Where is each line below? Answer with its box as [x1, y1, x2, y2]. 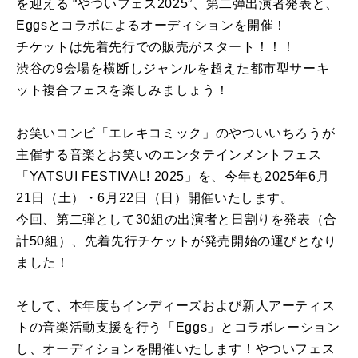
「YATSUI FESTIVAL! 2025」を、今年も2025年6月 [16, 169, 330, 184]
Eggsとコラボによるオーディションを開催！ [16, 18, 288, 33]
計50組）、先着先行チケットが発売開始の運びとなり [16, 234, 337, 249]
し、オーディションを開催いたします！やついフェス [16, 342, 336, 356]
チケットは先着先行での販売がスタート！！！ [16, 40, 296, 54]
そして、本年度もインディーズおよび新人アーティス [16, 299, 336, 313]
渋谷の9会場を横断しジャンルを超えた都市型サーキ [16, 62, 330, 76]
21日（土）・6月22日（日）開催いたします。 [16, 191, 294, 205]
